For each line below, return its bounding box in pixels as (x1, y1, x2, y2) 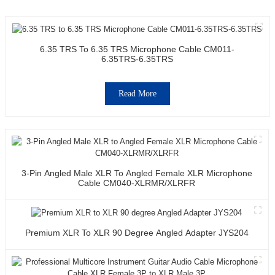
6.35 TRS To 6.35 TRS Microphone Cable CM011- (40, 44, 235, 54)
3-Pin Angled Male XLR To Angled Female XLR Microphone (21, 168, 252, 178)
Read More (118, 88, 157, 98)
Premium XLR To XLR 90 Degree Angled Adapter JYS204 (25, 227, 249, 238)
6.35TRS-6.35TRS (101, 53, 174, 64)
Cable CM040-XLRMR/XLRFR (78, 177, 196, 188)
